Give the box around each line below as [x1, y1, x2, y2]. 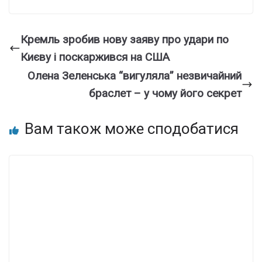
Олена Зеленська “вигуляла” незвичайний [27, 68, 242, 82]
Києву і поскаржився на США [20, 50, 170, 64]
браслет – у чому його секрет [89, 86, 242, 100]
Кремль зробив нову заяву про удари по [20, 32, 229, 46]
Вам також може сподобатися [25, 119, 239, 137]
